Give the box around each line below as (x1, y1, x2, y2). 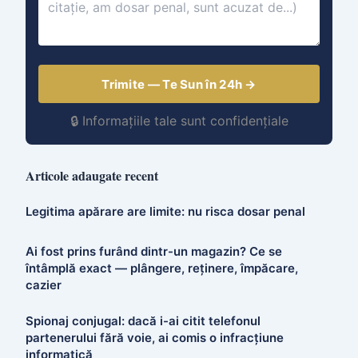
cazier (26, 277, 62, 293)
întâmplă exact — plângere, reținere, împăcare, (26, 261, 298, 276)
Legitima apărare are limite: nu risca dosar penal (26, 203, 305, 219)
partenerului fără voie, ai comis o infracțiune (26, 330, 284, 346)
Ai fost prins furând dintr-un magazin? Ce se (26, 244, 282, 260)
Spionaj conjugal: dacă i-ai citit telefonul (26, 313, 261, 329)
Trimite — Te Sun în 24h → (101, 76, 257, 92)
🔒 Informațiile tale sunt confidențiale (70, 113, 288, 129)
